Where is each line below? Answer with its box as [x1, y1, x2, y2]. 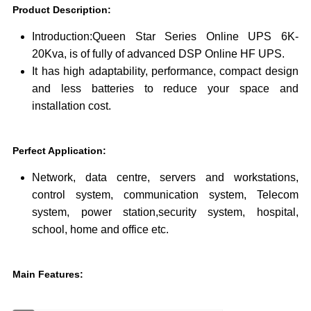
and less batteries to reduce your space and [32, 83, 299, 95]
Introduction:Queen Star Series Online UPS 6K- [32, 31, 299, 43]
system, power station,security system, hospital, [32, 206, 299, 219]
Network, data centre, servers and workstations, [32, 171, 299, 184]
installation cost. [32, 100, 112, 112]
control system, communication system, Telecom [32, 189, 299, 201]
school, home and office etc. [32, 224, 169, 236]
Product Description [12, 4, 108, 16]
